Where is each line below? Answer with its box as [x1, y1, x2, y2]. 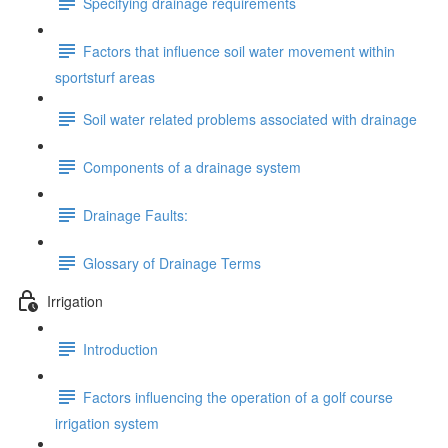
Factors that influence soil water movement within [83, 40, 395, 61]
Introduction [83, 338, 158, 359]
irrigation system [55, 413, 159, 433]
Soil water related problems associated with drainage [83, 108, 417, 129]
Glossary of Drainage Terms [83, 252, 261, 273]
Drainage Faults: [83, 204, 188, 225]
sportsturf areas [55, 67, 155, 87]
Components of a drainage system [83, 156, 301, 177]
